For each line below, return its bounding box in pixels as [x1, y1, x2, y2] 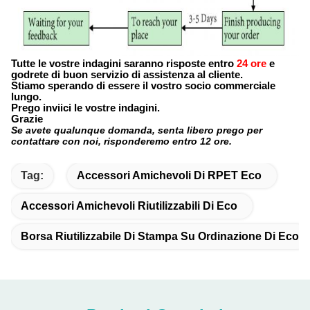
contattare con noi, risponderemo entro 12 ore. [11, 136, 232, 147]
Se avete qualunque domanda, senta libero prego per [11, 125, 262, 136]
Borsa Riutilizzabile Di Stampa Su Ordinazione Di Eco [21, 230, 299, 242]
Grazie [11, 113, 43, 125]
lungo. [11, 91, 42, 102]
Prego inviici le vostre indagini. [11, 102, 160, 113]
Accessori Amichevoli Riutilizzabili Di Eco [21, 200, 237, 212]
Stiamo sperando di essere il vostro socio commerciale [11, 80, 275, 91]
